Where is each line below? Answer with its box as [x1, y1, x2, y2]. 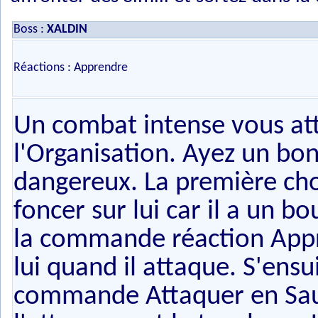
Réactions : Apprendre [13, 61, 128, 75]
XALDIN [47, 23, 87, 36]
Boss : [13, 23, 47, 36]
